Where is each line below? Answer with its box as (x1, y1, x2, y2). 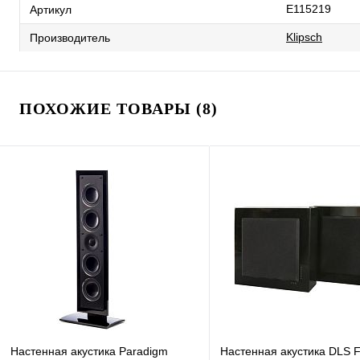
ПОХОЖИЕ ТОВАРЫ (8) (19, 100, 218, 117)
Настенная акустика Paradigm (10, 345, 168, 358)
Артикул (30, 2, 72, 16)
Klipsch (286, 31, 322, 43)
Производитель (30, 31, 110, 44)
